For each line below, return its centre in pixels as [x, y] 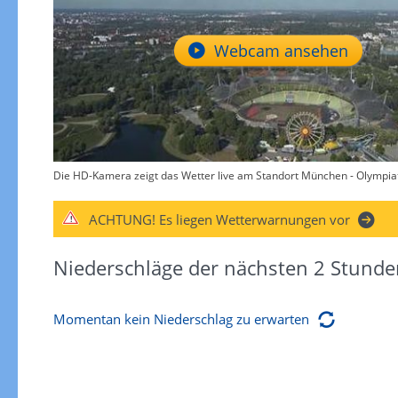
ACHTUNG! [122, 219]
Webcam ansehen [281, 50]
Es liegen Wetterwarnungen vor [254, 219]
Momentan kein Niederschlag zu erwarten [181, 319]
